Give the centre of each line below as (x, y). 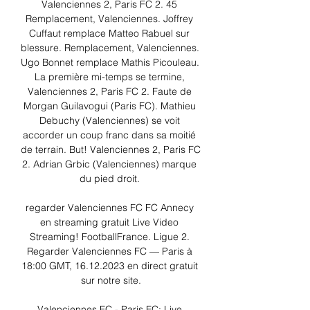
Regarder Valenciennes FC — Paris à (109, 252)
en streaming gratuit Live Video (109, 222)
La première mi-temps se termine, (109, 77)
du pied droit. (111, 179)
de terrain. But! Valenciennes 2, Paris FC (111, 150)
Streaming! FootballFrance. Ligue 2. (109, 237)
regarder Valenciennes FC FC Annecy (109, 208)
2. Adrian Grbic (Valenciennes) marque (109, 164)
